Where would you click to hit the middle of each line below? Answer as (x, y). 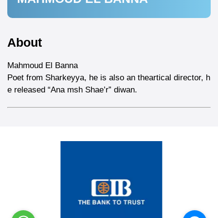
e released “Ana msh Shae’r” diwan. (72, 90)
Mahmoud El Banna (44, 65)
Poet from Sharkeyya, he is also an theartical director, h (109, 78)
